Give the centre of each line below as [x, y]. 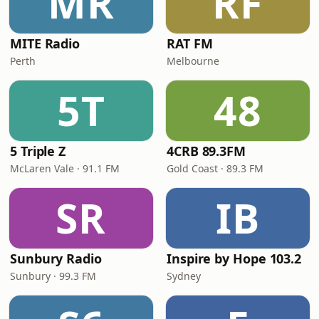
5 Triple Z [38, 151]
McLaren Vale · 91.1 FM [65, 168]
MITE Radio [45, 43]
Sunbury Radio [56, 258]
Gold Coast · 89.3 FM [215, 168]
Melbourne [193, 61]
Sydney [184, 276]
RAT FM [190, 43]
